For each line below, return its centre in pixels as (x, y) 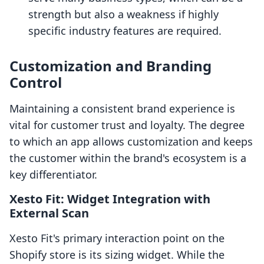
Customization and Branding (110, 66)
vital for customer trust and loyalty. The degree (127, 125)
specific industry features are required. (125, 31)
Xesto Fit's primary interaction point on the (117, 238)
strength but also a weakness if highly (123, 14)
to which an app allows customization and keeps (131, 142)
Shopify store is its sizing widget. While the (117, 255)
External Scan (49, 213)
